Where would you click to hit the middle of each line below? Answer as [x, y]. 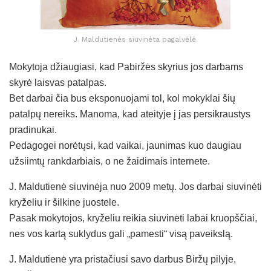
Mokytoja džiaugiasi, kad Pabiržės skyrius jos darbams [126, 67]
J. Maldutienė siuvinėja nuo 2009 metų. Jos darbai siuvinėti [135, 187]
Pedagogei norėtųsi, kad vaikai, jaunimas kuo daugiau [125, 146]
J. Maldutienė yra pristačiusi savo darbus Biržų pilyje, [122, 260]
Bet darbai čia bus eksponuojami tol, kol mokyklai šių [122, 99]
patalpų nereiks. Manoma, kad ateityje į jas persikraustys [130, 114]
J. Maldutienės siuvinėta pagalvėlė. [135, 40]
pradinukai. [33, 130]
